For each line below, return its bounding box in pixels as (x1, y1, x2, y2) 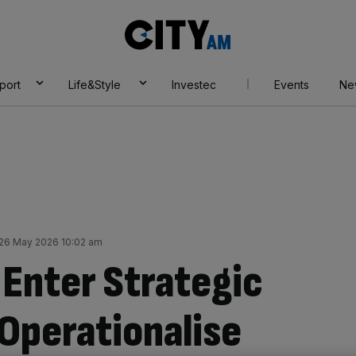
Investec (171, 78, 216, 91)
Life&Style (68, 78, 121, 91)
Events (273, 78, 309, 91)
